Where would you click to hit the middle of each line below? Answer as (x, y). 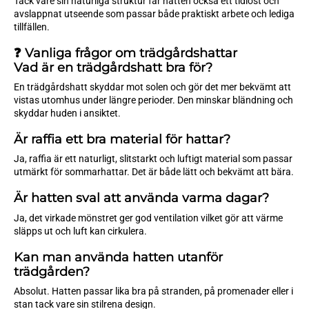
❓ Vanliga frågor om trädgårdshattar (126, 53)
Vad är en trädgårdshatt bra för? (113, 67)
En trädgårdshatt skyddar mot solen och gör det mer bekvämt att (152, 87)
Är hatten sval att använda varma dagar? (141, 198)
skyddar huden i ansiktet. (67, 113)
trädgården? (52, 271)
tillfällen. (32, 27)
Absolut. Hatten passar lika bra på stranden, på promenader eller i (153, 291)
